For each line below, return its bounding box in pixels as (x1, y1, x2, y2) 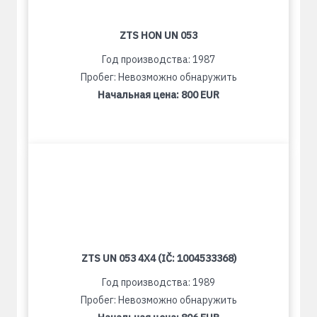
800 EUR (181, 88, 219, 101)
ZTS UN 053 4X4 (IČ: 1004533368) (81, 252, 236, 265)
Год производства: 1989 (102, 276, 215, 289)
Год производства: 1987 (102, 53, 215, 66)
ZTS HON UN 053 (120, 29, 197, 42)
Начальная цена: (98, 88, 181, 101)
